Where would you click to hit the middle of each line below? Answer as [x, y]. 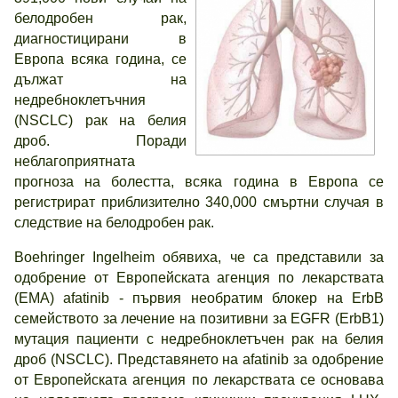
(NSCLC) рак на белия [100, 120]
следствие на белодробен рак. [114, 223]
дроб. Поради [100, 141]
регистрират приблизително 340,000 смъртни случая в [199, 202]
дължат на [100, 80]
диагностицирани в [100, 39]
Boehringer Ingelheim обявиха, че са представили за [199, 257]
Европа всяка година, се [100, 59]
